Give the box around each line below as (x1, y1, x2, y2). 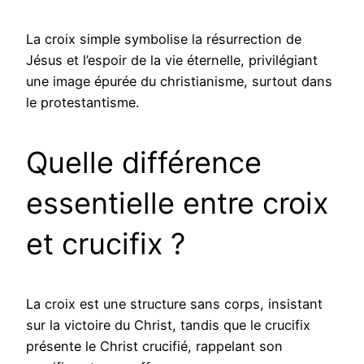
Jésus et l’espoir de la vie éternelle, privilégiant (26, 51, 318, 68)
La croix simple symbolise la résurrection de (26, 30, 301, 47)
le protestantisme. (26, 93, 139, 110)
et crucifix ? (26, 225, 185, 262)
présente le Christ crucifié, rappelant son (26, 337, 283, 354)
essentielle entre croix (26, 184, 328, 221)
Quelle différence (26, 144, 262, 180)
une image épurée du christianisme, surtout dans (26, 72, 332, 89)
